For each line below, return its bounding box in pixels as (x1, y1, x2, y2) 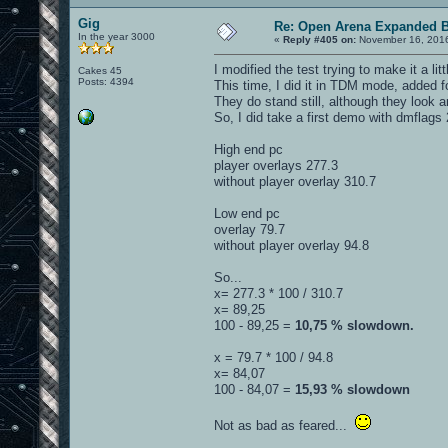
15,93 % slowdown (295, 381, 410, 397)
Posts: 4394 (78, 75, 134, 87)
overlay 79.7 (214, 221, 285, 237)
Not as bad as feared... (214, 417, 355, 433)
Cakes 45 (78, 64, 122, 76)
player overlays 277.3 (214, 157, 338, 173)
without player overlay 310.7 (214, 173, 376, 189)
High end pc (214, 141, 283, 157)
